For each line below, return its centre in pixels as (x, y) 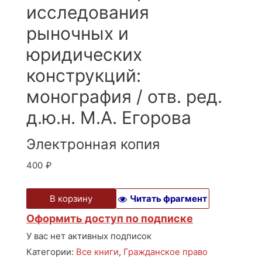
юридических (84, 54)
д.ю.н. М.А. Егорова (109, 117)
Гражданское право (166, 251)
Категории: (51, 251)
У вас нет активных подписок (89, 236)
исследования (88, 12)
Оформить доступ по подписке (110, 218)
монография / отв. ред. (124, 96)
